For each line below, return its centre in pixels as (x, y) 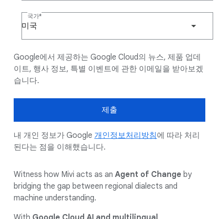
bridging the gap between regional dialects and (96, 186)
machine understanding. (55, 198)
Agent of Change (148, 175)
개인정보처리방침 (126, 135)
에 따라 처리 (178, 135)
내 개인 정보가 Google (54, 135)
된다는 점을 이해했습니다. (60, 147)
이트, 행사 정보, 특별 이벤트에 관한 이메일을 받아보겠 (109, 69)
